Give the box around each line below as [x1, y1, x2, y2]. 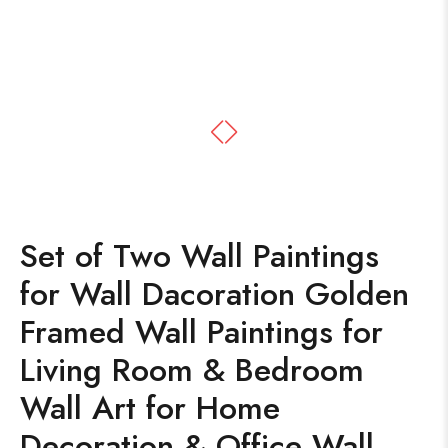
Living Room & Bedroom [20, 347, 364, 393]
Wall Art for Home [20, 385, 280, 431]
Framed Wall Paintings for [20, 309, 383, 355]
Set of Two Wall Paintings [20, 233, 379, 279]
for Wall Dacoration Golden [20, 271, 409, 317]
